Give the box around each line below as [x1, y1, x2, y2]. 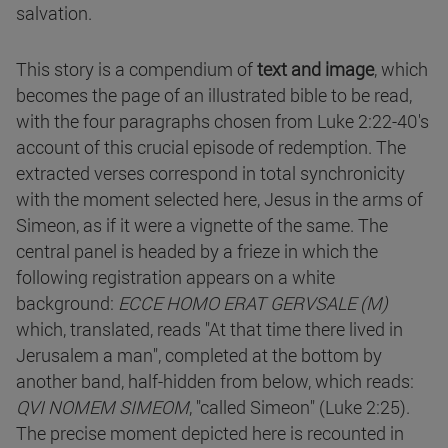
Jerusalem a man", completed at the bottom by [16, 342, 382, 367]
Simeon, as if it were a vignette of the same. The [16, 212, 388, 237]
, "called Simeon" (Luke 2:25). [189, 394, 410, 419]
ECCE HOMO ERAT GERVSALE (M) [118, 290, 388, 315]
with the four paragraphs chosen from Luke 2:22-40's [16, 108, 429, 133]
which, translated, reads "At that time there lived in [16, 316, 403, 341]
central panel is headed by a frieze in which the [16, 238, 378, 263]
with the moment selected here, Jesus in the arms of [16, 186, 423, 211]
